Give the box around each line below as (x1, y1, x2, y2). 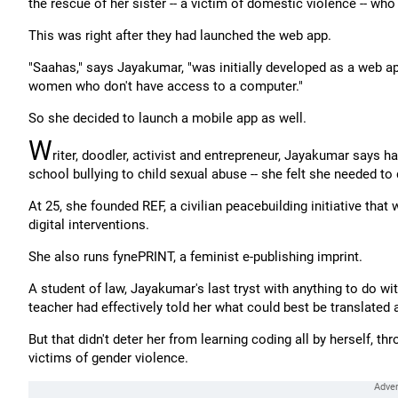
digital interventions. (28, 217, 149, 233)
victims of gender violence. (28, 350, 192, 366)
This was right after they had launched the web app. (28, 28, 331, 44)
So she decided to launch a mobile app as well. (28, 110, 306, 126)
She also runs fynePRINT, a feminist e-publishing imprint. (28, 249, 366, 265)
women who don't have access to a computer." (28, 78, 303, 94)
